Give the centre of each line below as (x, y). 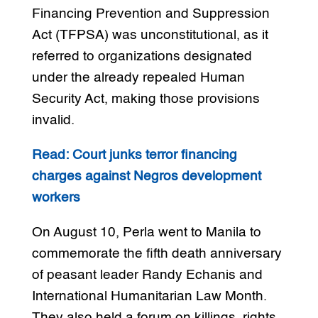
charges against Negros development (146, 176)
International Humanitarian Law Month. (149, 296)
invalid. (53, 120)
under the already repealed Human (138, 77)
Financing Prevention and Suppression (150, 13)
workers (56, 197)
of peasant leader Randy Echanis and (147, 275)
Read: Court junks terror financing (134, 155)
